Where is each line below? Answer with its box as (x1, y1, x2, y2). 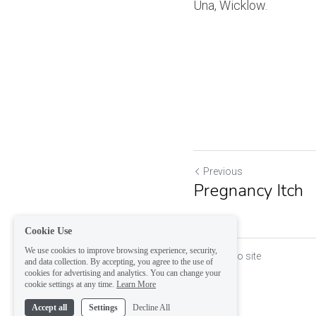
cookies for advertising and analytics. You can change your (25, 268, 221, 278)
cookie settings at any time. (25, 279, 114, 289)
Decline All (133, 303, 170, 312)
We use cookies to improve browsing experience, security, (25, 245, 217, 255)
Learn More (116, 279, 156, 289)
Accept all (32, 303, 67, 312)
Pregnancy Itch (193, 179, 303, 202)
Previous (203, 166, 243, 177)
